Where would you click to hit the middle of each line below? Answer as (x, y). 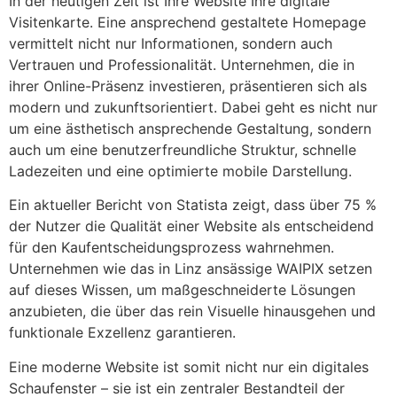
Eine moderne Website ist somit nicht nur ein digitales (189, 366)
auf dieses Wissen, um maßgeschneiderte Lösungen (182, 290)
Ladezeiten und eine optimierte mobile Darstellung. (180, 171)
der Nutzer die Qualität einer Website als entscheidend (191, 226)
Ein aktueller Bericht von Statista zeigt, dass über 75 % (193, 205)
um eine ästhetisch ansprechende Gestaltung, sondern (190, 128)
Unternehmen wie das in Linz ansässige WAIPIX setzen (191, 269)
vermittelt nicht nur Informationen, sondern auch (171, 43)
